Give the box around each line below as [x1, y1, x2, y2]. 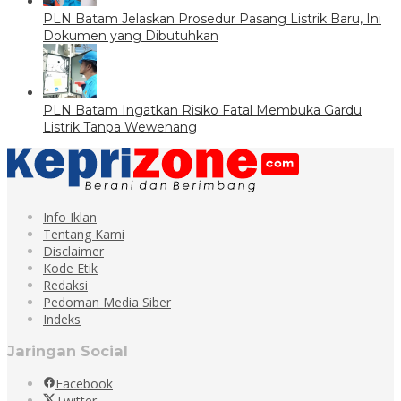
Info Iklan [43, 208, 97, 226]
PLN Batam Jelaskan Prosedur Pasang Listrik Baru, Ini [43, 10, 381, 27]
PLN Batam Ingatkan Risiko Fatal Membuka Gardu [43, 101, 362, 118]
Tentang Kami [43, 225, 124, 243]
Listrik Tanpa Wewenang [43, 118, 197, 135]
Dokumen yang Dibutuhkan [43, 27, 218, 44]
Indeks [43, 310, 81, 328]
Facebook [55, 374, 113, 392]
